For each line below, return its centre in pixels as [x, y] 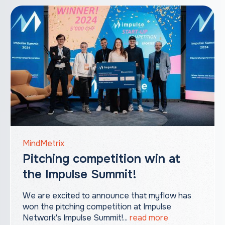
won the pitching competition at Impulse [97, 207]
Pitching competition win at [101, 159]
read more [149, 218]
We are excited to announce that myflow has [107, 196]
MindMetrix [43, 144]
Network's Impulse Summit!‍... [76, 218]
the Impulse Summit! [80, 175]
